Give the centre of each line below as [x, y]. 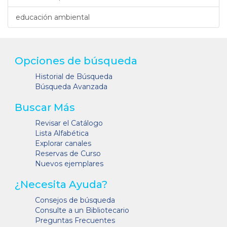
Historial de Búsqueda [74, 76]
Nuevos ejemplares [69, 163]
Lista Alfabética [62, 133]
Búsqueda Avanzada [71, 86]
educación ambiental [53, 17]
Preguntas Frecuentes [75, 220]
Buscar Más [45, 107]
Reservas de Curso [68, 153]
